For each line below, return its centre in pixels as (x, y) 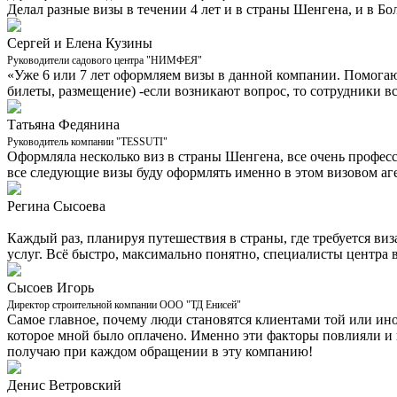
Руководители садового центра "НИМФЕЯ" (105, 60)
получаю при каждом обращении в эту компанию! (160, 351)
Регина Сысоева (56, 206)
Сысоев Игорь (51, 287)
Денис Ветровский (64, 385)
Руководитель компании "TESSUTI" (87, 141)
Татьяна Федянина (63, 124)
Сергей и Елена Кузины (80, 43)
